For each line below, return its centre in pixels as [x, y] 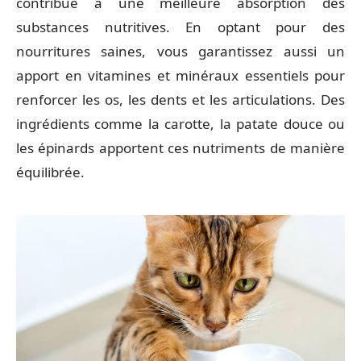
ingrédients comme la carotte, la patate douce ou [180, 124]
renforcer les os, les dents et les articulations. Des [180, 100]
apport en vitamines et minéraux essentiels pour [180, 75]
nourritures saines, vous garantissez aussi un [180, 51]
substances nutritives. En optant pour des [180, 27]
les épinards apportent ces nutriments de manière [180, 148]
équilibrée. [50, 172]
